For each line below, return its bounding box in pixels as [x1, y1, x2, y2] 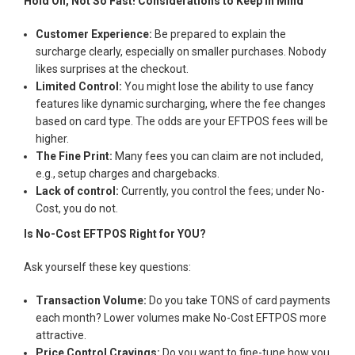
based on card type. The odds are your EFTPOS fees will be [36, 114, 328, 128]
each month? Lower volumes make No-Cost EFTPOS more [36, 311, 326, 324]
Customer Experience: [36, 27, 152, 40]
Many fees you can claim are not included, [115, 149, 323, 162]
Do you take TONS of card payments [147, 293, 330, 307]
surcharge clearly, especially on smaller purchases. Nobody [36, 44, 326, 58]
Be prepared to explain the [152, 27, 286, 40]
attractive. [36, 328, 89, 342]
